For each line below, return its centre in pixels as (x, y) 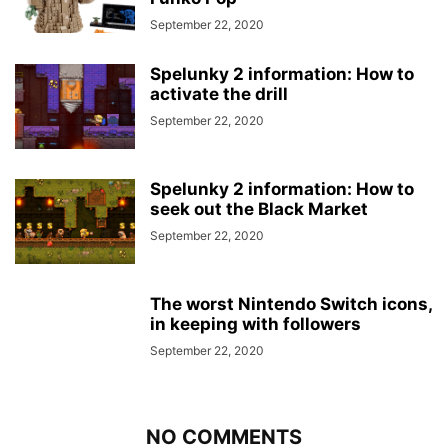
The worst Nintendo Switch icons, (291, 304)
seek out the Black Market (259, 209)
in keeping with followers (255, 324)
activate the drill (219, 94)
